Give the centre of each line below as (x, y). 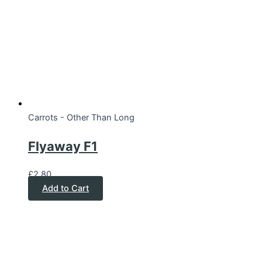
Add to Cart (65, 188)
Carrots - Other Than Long (81, 118)
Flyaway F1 (63, 146)
